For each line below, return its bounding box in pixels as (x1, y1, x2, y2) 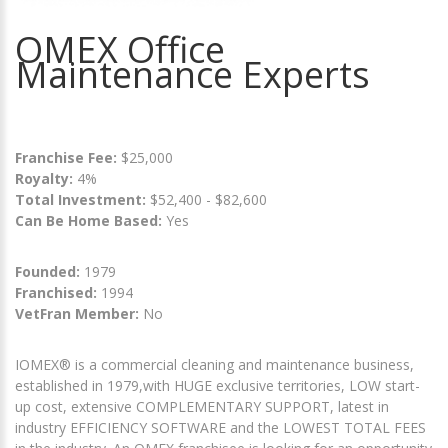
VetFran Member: (15, 304, 139, 324)
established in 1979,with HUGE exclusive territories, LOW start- (15, 376, 420, 396)
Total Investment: (15, 190, 150, 210)
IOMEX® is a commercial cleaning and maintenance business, (15, 355, 414, 375)
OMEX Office (15, 25, 225, 75)
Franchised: (15, 283, 97, 303)
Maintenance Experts (15, 50, 370, 100)
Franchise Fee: (15, 148, 121, 168)
